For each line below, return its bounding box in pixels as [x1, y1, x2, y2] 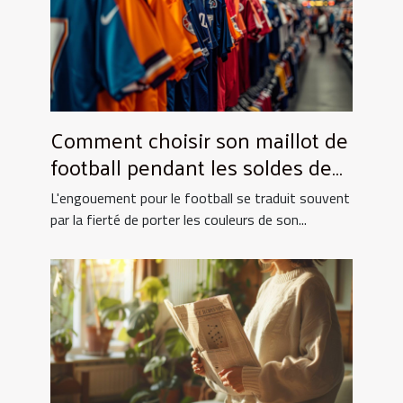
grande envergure [50, 174, 217, 214]
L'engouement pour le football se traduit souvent [50, 187, 350, 210]
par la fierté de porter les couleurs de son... [50, 209, 307, 231]
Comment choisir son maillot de [50, 120, 348, 160]
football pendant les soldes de [50, 147, 332, 187]
